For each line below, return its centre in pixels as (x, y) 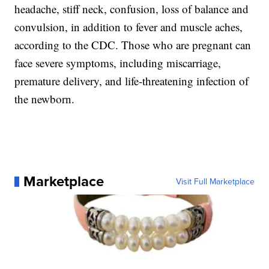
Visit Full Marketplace (215, 182)
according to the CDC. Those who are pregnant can (133, 45)
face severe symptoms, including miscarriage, (118, 63)
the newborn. (45, 99)
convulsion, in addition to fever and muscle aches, (129, 27)
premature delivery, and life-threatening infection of (132, 81)
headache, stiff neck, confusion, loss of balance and (132, 9)
